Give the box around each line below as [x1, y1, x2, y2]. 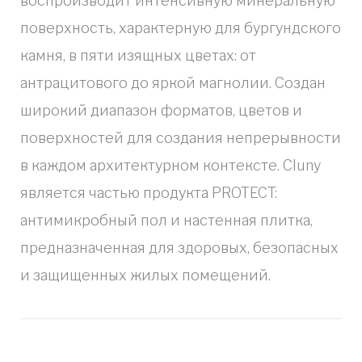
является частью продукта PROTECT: [20, 184, 277, 201]
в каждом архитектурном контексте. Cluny [20, 157, 321, 174]
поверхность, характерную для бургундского [20, 19, 341, 36]
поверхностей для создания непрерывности [20, 129, 341, 146]
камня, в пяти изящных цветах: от [20, 47, 256, 64]
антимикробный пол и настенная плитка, [20, 212, 313, 229]
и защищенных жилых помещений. [20, 267, 271, 284]
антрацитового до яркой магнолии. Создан [20, 74, 326, 91]
